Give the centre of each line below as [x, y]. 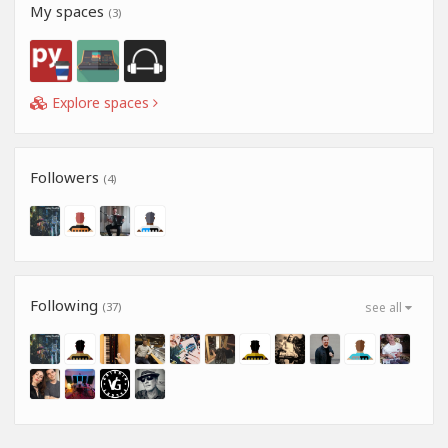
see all [385, 307]
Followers [66, 176]
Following [66, 304]
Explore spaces [100, 102]
